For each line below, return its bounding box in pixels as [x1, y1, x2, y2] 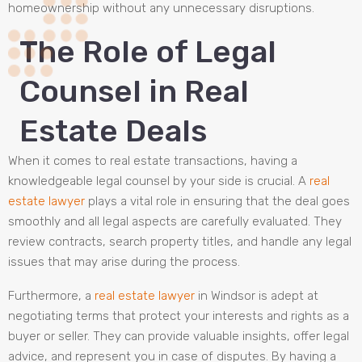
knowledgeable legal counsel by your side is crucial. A [8, 174, 309, 189]
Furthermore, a [8, 288, 95, 304]
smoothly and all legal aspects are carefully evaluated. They [8, 214, 342, 229]
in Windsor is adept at [195, 288, 318, 304]
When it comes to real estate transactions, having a [8, 154, 297, 169]
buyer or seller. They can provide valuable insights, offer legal [8, 329, 349, 344]
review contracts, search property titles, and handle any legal [8, 234, 351, 250]
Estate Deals [19, 112, 207, 150]
